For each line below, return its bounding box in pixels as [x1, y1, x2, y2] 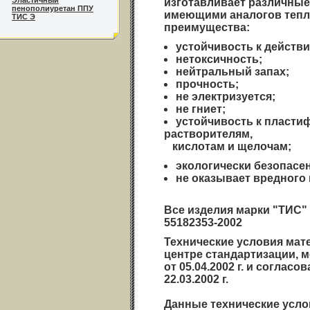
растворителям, [164, 128, 253, 140]
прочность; [176, 78, 239, 90]
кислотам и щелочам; [164, 140, 291, 152]
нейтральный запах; [176, 66, 290, 77]
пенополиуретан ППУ [12, 4, 93, 12]
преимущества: [164, 21, 250, 33]
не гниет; [176, 103, 226, 115]
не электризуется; [176, 91, 276, 102]
